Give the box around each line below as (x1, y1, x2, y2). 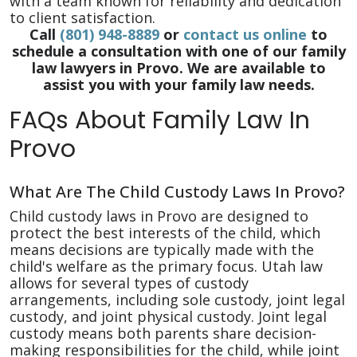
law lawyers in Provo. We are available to (31, 58, 326, 77)
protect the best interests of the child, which (10, 223, 320, 242)
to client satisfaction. (10, 8, 155, 27)
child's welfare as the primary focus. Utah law (10, 257, 323, 276)
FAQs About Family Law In (10, 104, 310, 137)
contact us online (183, 25, 307, 44)
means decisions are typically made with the (10, 240, 314, 259)
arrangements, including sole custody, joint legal (10, 290, 345, 309)
